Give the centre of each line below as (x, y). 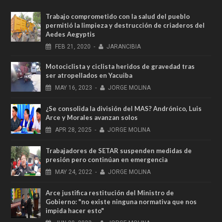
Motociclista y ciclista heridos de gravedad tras (120, 66)
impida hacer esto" (75, 210)
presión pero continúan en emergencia (107, 159)
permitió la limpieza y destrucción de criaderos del (125, 25)
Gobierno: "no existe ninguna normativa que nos (121, 201)
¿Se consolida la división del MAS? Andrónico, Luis (124, 108)
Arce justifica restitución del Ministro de (110, 193)
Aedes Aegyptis (70, 34)
